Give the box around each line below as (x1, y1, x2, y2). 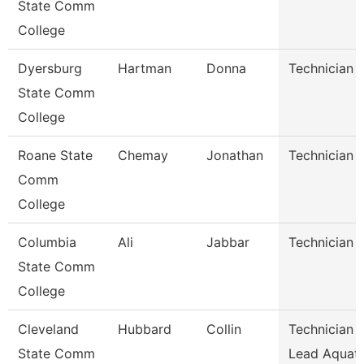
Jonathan (206, 147, 263, 163)
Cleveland (18, 321, 79, 337)
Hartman (118, 60, 171, 76)
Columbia (18, 234, 76, 250)
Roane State (18, 147, 93, 163)
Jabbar (206, 234, 249, 250)
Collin (206, 321, 241, 337)
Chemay (118, 147, 168, 163)
